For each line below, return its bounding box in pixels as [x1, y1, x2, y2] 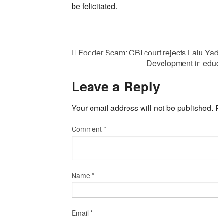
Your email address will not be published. [72, 102, 213, 114]
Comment [72, 124, 104, 134]
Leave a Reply [72, 76, 160, 95]
